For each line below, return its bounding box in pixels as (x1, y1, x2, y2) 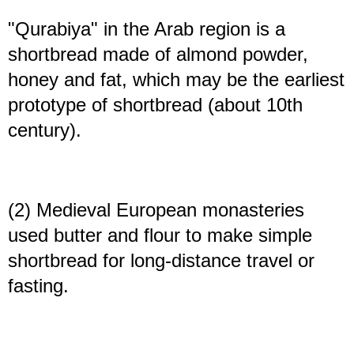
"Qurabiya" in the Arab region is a (8, 18, 285, 40)
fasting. (8, 275, 69, 297)
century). (8, 119, 81, 141)
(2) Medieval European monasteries (8, 199, 304, 221)
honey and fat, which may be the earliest (8, 69, 345, 91)
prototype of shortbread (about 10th (8, 94, 303, 116)
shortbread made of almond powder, (8, 43, 308, 66)
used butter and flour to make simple (8, 224, 312, 247)
